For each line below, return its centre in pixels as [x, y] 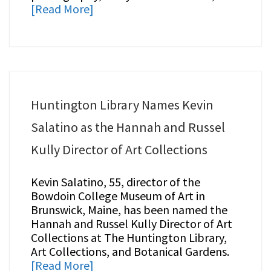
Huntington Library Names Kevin [122, 105]
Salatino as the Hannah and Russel [128, 127]
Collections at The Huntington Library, [129, 238]
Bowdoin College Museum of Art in [118, 196]
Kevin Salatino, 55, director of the [115, 182]
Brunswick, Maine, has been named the [129, 210]
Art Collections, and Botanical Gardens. [130, 252]
